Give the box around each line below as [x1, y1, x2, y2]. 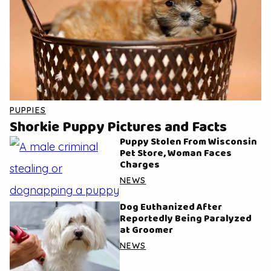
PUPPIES [10, 105, 46, 116]
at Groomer [120, 223, 173, 238]
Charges [120, 157, 160, 173]
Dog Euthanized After [120, 200, 222, 215]
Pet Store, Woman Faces [120, 146, 232, 162]
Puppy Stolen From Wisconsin [120, 134, 257, 150]
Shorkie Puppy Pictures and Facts [10, 116, 227, 140]
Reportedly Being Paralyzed [120, 211, 252, 227]
